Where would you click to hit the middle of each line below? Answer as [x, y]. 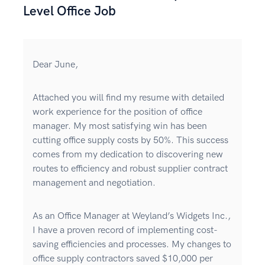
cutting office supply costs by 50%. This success [130, 141]
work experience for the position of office [117, 112]
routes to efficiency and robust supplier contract [130, 169]
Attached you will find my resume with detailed [128, 98]
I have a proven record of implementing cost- [125, 231]
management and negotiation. [94, 183]
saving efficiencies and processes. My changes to [132, 245]
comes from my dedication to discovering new [128, 155]
